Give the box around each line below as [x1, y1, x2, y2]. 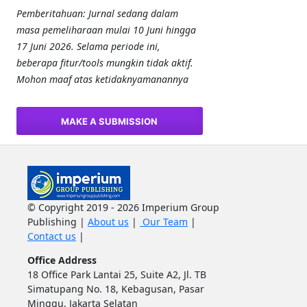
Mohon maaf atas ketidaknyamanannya [16, 73, 188, 86]
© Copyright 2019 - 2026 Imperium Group [27, 201, 219, 214]
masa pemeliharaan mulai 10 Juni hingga [16, 23, 196, 37]
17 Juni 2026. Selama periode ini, [16, 40, 160, 53]
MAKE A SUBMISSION [61, 115, 158, 127]
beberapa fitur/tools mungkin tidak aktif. [16, 56, 193, 70]
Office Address [27, 254, 97, 267]
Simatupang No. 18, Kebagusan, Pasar [27, 282, 204, 296]
